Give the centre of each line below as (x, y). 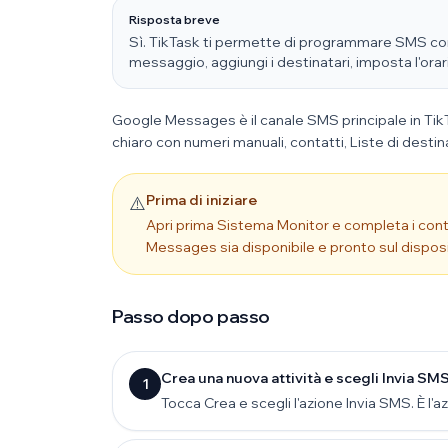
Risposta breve (174, 19)
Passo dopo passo (191, 316)
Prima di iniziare (201, 200)
